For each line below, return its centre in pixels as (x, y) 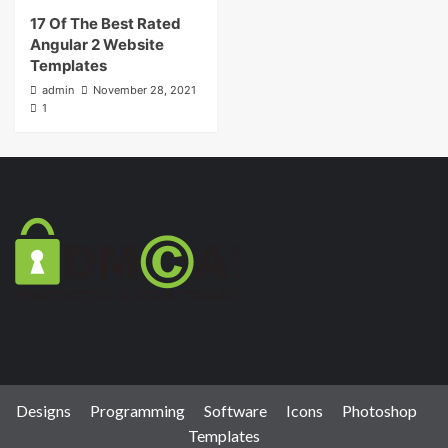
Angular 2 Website (97, 45)
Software (235, 411)
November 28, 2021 (144, 90)
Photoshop (379, 411)
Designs (43, 411)
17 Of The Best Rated (105, 24)
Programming (137, 411)
